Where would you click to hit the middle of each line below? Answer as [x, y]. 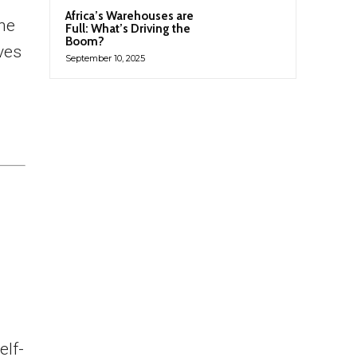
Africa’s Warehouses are [129, 16]
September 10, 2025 [105, 59]
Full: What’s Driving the [128, 29]
